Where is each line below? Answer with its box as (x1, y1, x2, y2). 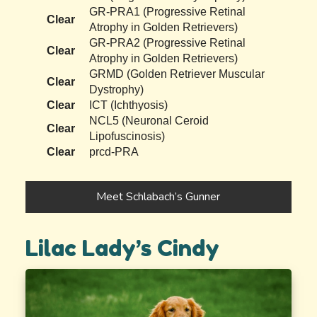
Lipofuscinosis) (89, 129, 166, 142)
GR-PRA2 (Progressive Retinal (89, 36, 246, 49)
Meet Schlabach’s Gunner (96, 188, 221, 204)
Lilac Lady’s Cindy (25, 234, 220, 262)
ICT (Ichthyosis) (89, 98, 168, 111)
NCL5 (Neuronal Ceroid (89, 114, 209, 127)
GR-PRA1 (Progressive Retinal (89, 5, 246, 18)
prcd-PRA (89, 145, 139, 158)
